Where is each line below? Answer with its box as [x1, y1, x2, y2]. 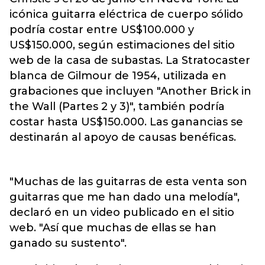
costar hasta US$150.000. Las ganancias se [9, 115, 243, 128]
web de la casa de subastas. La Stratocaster [9, 54, 250, 67]
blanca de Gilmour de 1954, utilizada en [9, 69, 227, 82]
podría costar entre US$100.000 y [9, 23, 194, 36]
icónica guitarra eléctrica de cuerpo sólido [9, 8, 243, 21]
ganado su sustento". [9, 237, 127, 250]
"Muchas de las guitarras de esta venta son [9, 175, 247, 188]
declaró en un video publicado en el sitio [9, 206, 234, 219]
